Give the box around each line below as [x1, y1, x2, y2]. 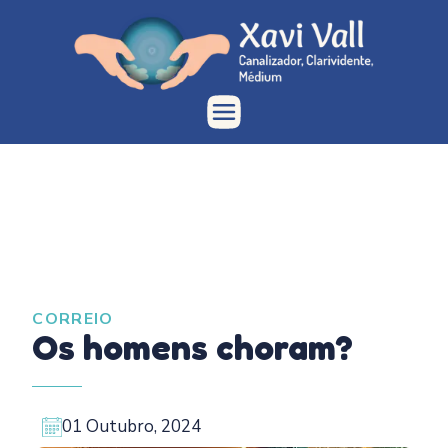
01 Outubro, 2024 [62, 415, 202, 439]
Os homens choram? [32, 326, 354, 369]
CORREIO [32, 308, 114, 331]
